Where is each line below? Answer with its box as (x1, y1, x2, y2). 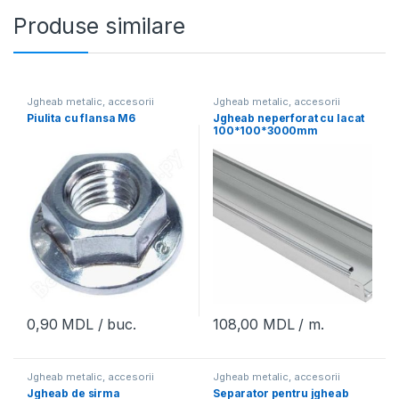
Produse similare (13, 12, 185, 40)
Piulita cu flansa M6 (26, 110, 136, 125)
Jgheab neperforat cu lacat (212, 110, 365, 125)
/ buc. (93, 315, 136, 334)
